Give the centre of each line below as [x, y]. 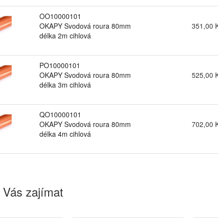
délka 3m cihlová [65, 85]
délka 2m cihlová [65, 36]
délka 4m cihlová [65, 134]
